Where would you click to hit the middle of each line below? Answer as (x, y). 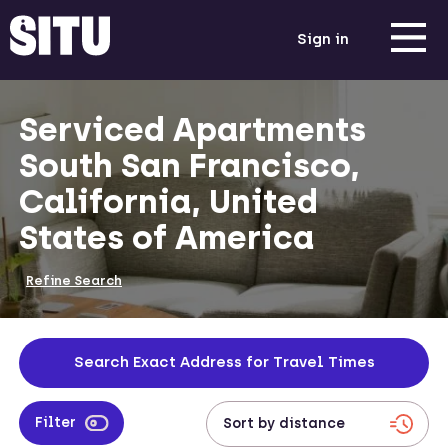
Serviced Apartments (192, 129)
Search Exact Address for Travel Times (224, 362)
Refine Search (74, 280)
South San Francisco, (189, 165)
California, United (168, 201)
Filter (55, 422)
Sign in (322, 39)
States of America (166, 237)
